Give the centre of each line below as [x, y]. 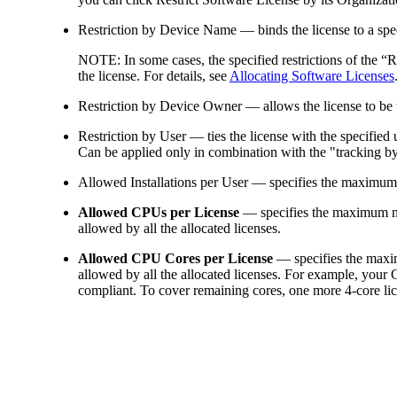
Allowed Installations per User [163, 182]
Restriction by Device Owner [160, 105]
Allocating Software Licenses [312, 75]
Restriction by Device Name [157, 29]
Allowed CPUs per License [159, 212]
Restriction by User [132, 136]
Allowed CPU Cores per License [175, 258]
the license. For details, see [154, 75]
